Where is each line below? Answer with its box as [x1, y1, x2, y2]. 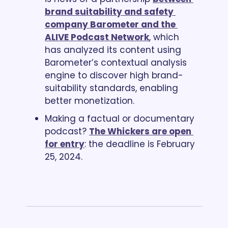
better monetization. [45, 94, 134, 107]
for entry [45, 137, 84, 150]
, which [149, 31, 179, 43]
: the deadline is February [84, 137, 195, 150]
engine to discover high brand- [45, 69, 183, 81]
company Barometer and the [45, 18, 176, 31]
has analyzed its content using [45, 43, 181, 56]
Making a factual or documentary [45, 112, 194, 125]
